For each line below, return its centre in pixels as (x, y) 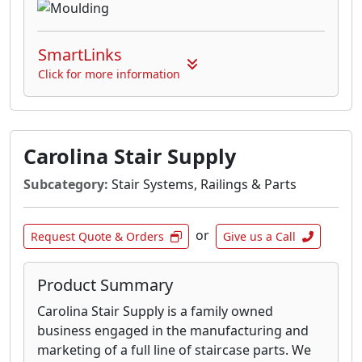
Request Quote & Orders (97, 237)
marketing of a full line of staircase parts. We (174, 350)
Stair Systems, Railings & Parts (202, 185)
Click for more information (109, 74)
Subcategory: (66, 185)
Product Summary (105, 285)
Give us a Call (259, 237)
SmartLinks (80, 55)
